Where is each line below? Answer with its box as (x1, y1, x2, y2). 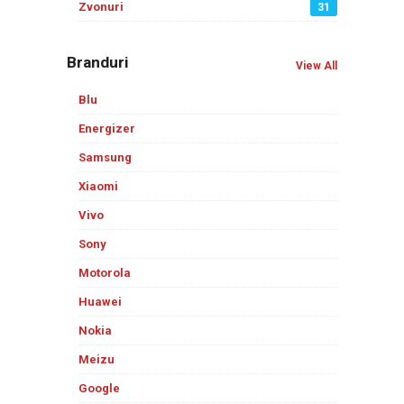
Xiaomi (78, 179, 118, 193)
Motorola (78, 266, 131, 280)
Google (78, 381, 120, 395)
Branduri (67, 53, 129, 71)
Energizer (78, 122, 135, 135)
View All (296, 60, 337, 72)
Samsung (78, 151, 132, 164)
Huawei (78, 295, 122, 308)
